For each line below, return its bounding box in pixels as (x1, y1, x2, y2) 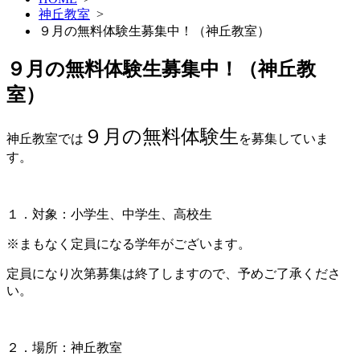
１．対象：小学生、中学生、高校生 (6, 207, 212, 221)
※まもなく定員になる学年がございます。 (6, 236, 251, 251)
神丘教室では (6, 131, 84, 145)
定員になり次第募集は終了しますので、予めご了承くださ (6, 266, 341, 280)
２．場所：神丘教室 (6, 340, 122, 354)
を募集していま (239, 131, 329, 145)
